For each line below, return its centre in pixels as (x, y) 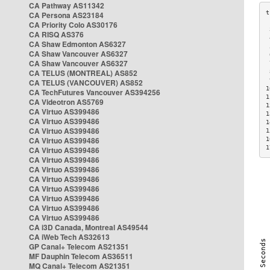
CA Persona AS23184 (66, 15)
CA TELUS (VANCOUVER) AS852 (86, 83)
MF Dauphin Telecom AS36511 (81, 256)
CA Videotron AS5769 (66, 102)
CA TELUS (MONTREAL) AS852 (83, 73)
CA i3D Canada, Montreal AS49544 (89, 227)
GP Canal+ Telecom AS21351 (79, 246)
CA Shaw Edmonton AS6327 (77, 44)
